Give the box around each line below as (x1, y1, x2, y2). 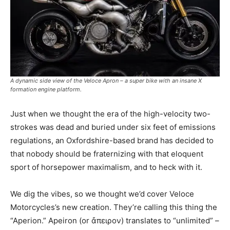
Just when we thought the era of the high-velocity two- (10, 108, 210, 119)
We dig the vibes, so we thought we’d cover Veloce (10, 188, 194, 199)
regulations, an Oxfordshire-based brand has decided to (10, 135, 214, 145)
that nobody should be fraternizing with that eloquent (10, 148, 203, 159)
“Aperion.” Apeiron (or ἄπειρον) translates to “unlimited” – (10, 215, 219, 225)
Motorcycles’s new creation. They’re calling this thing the (10, 202, 217, 212)
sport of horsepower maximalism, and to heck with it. (10, 162, 202, 172)
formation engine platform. (10, 85, 82, 93)
